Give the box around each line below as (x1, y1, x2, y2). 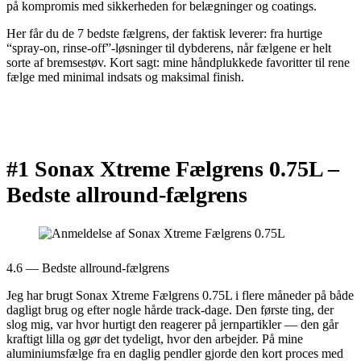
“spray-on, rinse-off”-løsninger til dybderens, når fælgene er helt (6, 40, 331, 55)
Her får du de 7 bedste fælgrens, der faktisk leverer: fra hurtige (6, 26, 322, 40)
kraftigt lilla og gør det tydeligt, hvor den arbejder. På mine (6, 332, 303, 346)
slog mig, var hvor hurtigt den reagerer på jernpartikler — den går (6, 317, 338, 332)
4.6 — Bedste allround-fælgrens (6, 261, 169, 276)
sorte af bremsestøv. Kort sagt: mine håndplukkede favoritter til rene (6, 55, 350, 69)
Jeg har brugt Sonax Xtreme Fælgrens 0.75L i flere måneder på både (6, 288, 354, 303)
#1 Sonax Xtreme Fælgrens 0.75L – (6, 156, 339, 182)
